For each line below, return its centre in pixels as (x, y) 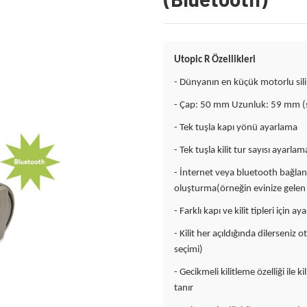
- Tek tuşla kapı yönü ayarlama (236, 128)
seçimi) (188, 250)
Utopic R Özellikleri (215, 60)
